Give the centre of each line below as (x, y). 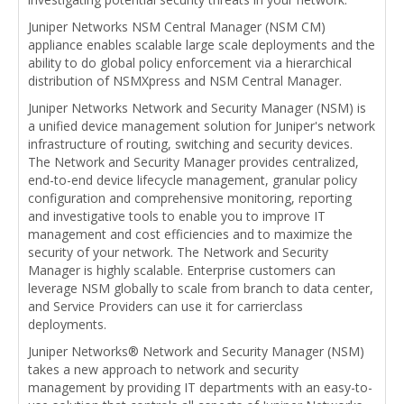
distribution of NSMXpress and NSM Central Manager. (185, 80)
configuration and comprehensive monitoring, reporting (190, 197)
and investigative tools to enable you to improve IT (177, 216)
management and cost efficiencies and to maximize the (190, 234)
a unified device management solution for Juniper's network (202, 125)
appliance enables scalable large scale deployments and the (202, 44)
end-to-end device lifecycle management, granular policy (193, 179)
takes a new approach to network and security (163, 369)
